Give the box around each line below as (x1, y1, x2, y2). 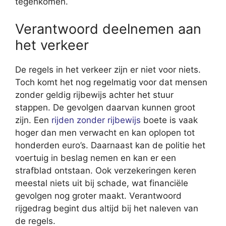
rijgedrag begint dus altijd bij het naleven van (15, 203, 198, 213)
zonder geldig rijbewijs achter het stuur (15, 89, 174, 100)
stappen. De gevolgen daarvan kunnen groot (15, 102, 195, 112)
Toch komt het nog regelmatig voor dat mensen (15, 77, 207, 87)
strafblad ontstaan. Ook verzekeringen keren (15, 165, 196, 176)
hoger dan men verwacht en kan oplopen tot (15, 127, 195, 138)
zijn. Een (15, 115, 51, 125)
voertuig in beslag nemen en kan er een (15, 152, 176, 163)
